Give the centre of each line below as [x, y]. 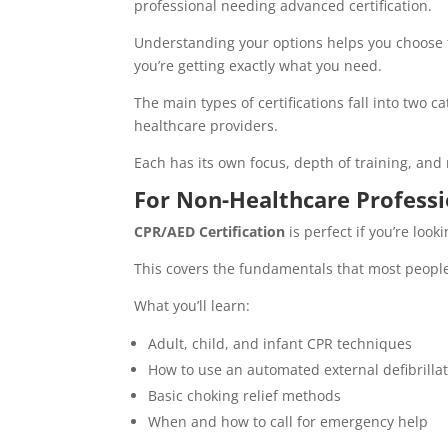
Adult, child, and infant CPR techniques [280, 344]
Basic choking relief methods [245, 396]
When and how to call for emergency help [288, 422]
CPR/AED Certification [210, 232]
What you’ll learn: [192, 306]
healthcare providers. [208, 126]
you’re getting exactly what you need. [258, 66]
